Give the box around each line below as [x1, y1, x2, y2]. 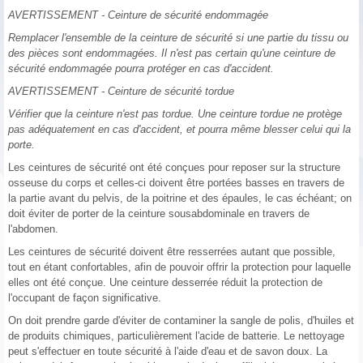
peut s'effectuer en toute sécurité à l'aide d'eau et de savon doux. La [8, 345, 327, 358]
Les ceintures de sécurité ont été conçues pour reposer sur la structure [8, 161, 340, 174]
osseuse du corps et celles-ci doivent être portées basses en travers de [8, 177, 344, 190]
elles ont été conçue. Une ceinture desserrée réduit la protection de [8, 276, 322, 289]
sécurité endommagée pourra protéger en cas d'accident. [8, 62, 274, 75]
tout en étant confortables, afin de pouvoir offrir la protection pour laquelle [8, 261, 351, 274]
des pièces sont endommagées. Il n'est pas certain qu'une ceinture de [8, 47, 335, 60]
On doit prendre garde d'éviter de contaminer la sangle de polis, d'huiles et [8, 314, 354, 327]
